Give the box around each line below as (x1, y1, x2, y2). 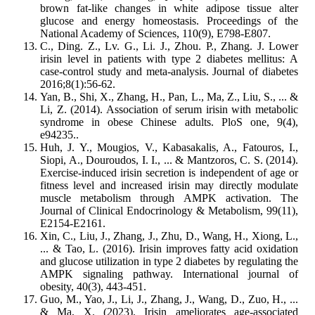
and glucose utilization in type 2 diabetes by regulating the (40, 255, 298, 268)
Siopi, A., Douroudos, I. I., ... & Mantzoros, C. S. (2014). (40, 154, 298, 167)
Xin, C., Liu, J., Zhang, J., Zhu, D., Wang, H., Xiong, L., (40, 230, 298, 243)
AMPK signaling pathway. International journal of (40, 268, 298, 281)
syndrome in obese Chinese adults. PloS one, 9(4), (40, 116, 298, 129)
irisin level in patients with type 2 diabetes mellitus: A (40, 53, 298, 65)
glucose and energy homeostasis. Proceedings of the (40, 15, 298, 27)
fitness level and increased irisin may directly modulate (40, 179, 298, 192)
